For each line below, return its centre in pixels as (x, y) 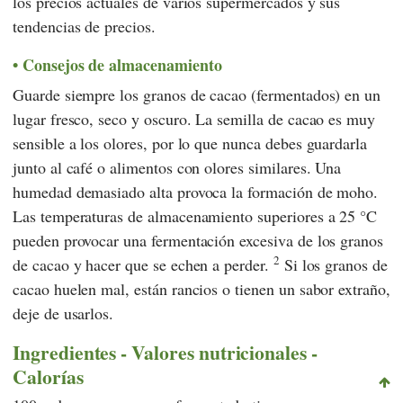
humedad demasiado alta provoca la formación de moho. (196, 191)
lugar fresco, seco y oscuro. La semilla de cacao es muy (194, 118)
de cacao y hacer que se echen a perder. (143, 264)
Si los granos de (333, 264)
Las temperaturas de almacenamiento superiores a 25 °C (195, 215)
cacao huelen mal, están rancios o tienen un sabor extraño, (201, 288)
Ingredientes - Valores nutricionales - (165, 352)
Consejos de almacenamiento (122, 65)
